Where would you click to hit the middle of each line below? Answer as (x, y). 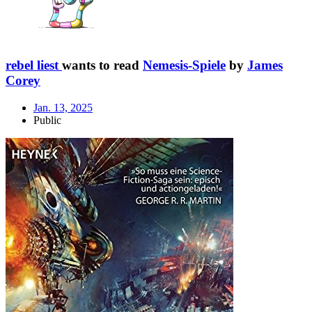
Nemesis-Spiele (184, 65)
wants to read (102, 65)
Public (47, 120)
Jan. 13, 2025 (63, 107)
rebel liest (32, 65)
